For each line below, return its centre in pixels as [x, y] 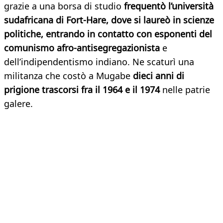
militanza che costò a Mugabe [68, 76]
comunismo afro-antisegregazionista [83, 48]
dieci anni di [159, 76]
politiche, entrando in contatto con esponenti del [108, 34]
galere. [18, 104]
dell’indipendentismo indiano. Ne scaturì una [99, 62]
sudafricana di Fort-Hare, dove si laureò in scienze [109, 20]
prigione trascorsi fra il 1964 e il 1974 [83, 90]
